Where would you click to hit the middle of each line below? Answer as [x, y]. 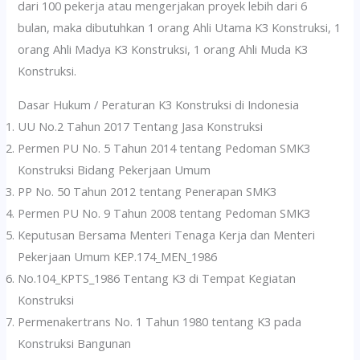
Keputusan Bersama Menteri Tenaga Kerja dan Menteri [167, 235]
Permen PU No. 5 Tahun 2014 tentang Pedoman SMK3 [164, 148]
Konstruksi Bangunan [75, 344]
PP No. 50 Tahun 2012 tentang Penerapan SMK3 [147, 192]
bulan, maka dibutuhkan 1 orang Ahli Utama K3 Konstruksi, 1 [180, 28]
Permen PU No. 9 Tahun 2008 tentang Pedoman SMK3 [164, 213]
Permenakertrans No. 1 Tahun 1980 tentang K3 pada [160, 322]
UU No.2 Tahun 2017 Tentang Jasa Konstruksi [141, 127]
